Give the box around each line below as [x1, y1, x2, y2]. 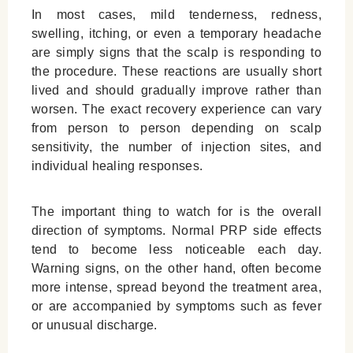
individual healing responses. [32, 159, 203, 173]
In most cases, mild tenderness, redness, [32, 8, 321, 22]
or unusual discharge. [32, 318, 158, 333]
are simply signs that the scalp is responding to [32, 46, 321, 60]
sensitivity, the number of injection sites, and [32, 140, 321, 154]
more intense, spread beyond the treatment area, [32, 281, 321, 295]
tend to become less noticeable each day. [32, 243, 321, 257]
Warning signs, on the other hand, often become [32, 262, 321, 276]
